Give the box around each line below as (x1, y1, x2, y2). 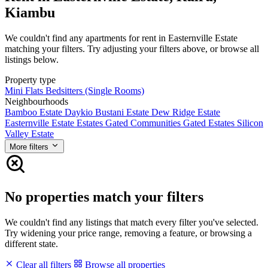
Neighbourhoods (5, 96, 68, 106)
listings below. (5, 54, 59, 65)
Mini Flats (5, 85, 45, 96)
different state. (5, 238, 58, 249)
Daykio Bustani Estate (65, 106, 151, 117)
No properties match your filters (5, 188, 203, 205)
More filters (10, 142, 48, 151)
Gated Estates (183, 117, 237, 128)
